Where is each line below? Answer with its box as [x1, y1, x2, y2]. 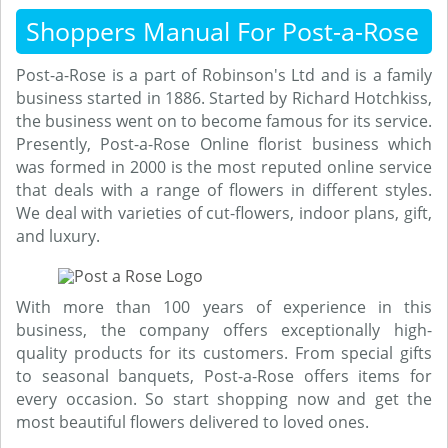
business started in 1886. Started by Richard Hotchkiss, [16, 87, 432, 109]
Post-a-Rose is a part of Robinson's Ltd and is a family [16, 64, 432, 86]
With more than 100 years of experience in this [16, 296, 432, 318]
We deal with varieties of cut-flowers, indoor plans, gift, [16, 202, 432, 224]
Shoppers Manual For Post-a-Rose [26, 14, 419, 48]
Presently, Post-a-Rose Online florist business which [16, 133, 432, 155]
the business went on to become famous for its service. [16, 110, 432, 132]
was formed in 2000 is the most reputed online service [16, 156, 432, 178]
